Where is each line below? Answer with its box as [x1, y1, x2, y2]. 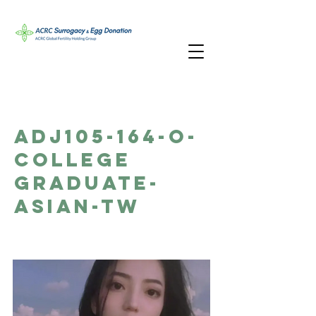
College [14, 147, 131, 171]
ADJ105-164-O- [14, 124, 198, 148]
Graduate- [14, 171, 160, 195]
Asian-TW [14, 194, 140, 218]
